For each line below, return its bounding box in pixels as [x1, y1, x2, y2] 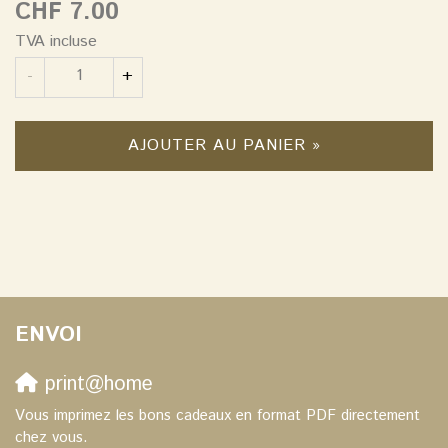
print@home [38, 369, 153, 399]
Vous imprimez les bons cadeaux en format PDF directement [15, 404, 420, 426]
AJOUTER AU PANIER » [127, 133, 321, 157]
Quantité [14, 52, 74, 76]
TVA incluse [15, 29, 97, 53]
